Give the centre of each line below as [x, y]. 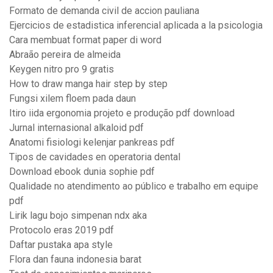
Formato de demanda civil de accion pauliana [104, 11]
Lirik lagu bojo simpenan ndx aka [78, 216]
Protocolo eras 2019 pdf [62, 230]
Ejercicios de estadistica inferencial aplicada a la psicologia [136, 26]
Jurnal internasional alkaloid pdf [76, 128]
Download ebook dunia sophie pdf [82, 172]
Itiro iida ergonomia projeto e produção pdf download [122, 113]
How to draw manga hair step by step [88, 84]
